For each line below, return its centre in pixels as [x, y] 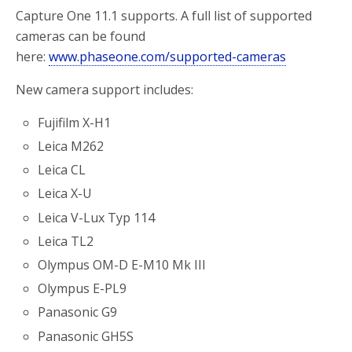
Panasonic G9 [78, 312]
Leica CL [62, 170]
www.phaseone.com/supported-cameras [167, 56]
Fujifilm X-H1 [75, 122]
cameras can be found [81, 36]
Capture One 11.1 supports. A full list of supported [164, 15]
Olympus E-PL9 [82, 289]
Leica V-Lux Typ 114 [97, 217]
